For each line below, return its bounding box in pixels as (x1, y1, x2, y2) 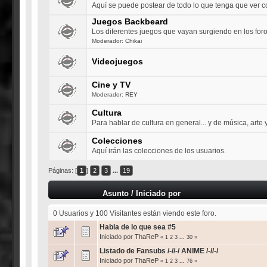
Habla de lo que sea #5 (99, 222, 176, 231)
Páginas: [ (48, 166, 77, 174)
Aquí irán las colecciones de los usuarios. (92, 146, 226, 155)
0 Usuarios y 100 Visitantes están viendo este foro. (53, 209, 217, 218)
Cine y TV (92, 80, 131, 89)
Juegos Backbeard (92, 17, 169, 26)
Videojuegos (92, 57, 144, 66)
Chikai (125, 37, 142, 44)
